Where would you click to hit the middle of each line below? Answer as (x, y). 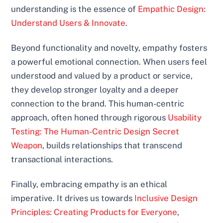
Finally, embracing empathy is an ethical (89, 184)
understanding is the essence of (75, 9)
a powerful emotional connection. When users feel (109, 62)
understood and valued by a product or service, (102, 76)
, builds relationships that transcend (112, 146)
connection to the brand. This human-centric (98, 104)
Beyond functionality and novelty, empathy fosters (109, 48)
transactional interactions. (62, 160)
